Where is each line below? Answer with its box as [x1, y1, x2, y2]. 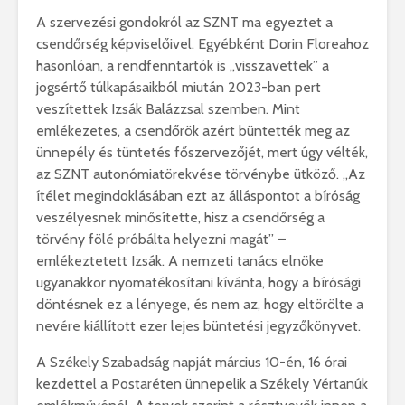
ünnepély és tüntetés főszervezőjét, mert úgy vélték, [36, 144, 368, 162]
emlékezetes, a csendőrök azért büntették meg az [36, 122, 350, 140]
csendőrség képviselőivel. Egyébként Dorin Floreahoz [36, 35, 369, 53]
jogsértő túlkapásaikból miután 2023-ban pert [36, 79, 321, 97]
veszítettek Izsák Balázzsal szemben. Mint [36, 100, 300, 118]
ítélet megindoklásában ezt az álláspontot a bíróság [36, 187, 360, 205]
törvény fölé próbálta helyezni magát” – [36, 231, 286, 249]
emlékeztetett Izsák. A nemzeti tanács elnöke [36, 252, 324, 270]
